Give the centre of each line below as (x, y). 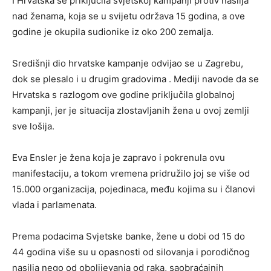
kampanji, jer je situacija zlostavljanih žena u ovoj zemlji (131, 111)
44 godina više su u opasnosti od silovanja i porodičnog (131, 252)
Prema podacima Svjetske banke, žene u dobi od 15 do (129, 237)
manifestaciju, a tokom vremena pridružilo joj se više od (131, 174)
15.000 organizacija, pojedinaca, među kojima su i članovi (134, 189)
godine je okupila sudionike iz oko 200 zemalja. (113, 32)
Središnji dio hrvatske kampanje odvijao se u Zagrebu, (128, 64)
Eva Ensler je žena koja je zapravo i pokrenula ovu (119, 158)
